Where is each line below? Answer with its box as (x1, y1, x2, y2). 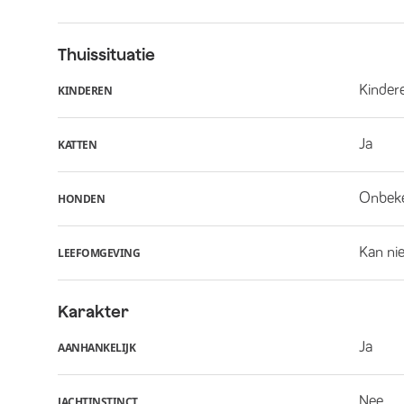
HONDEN (58, 190, 105, 207)
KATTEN (58, 136, 96, 152)
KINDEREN (58, 82, 112, 98)
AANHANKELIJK (58, 339, 135, 355)
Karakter (58, 302, 129, 321)
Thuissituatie (58, 45, 155, 64)
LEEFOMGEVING (58, 244, 140, 261)
